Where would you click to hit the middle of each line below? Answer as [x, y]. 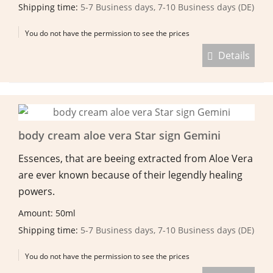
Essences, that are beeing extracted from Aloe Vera [136, 158]
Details [232, 55]
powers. [37, 191]
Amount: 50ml [48, 213]
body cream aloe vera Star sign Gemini [119, 135]
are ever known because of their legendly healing [130, 175]
